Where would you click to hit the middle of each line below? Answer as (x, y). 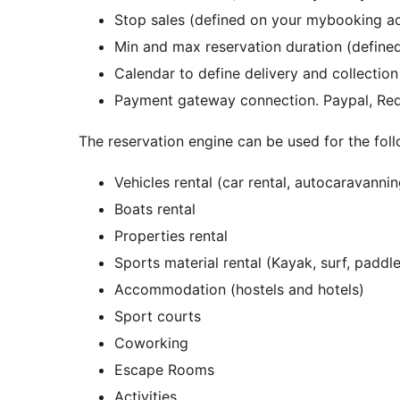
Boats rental (155, 209)
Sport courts (158, 317)
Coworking (151, 343)
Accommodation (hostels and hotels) (239, 290)
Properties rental (171, 236)
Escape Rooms (164, 370)
